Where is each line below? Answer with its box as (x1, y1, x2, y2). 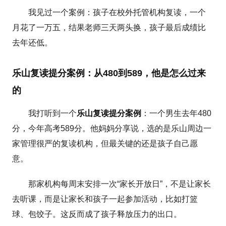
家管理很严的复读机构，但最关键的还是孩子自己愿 (12, 139, 198, 148)
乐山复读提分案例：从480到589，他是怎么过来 (12, 68, 206, 78)
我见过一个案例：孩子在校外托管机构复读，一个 (28, 8, 206, 17)
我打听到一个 (28, 108, 77, 118)
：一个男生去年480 (141, 108, 212, 118)
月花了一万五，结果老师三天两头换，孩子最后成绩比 (12, 23, 206, 32)
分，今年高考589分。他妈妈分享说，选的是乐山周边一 (12, 124, 212, 133)
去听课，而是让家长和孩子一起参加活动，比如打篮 (12, 194, 198, 203)
